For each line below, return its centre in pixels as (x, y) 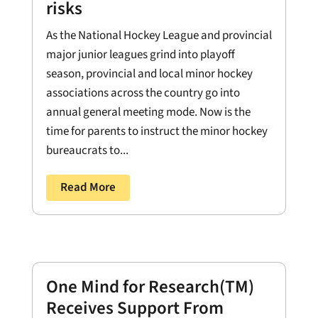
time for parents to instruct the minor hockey (157, 131)
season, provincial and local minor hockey (149, 73)
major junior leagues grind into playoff (140, 54)
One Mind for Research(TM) (150, 287)
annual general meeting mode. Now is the (148, 112)
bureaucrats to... (87, 150)
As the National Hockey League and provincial (159, 35)
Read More (88, 187)
